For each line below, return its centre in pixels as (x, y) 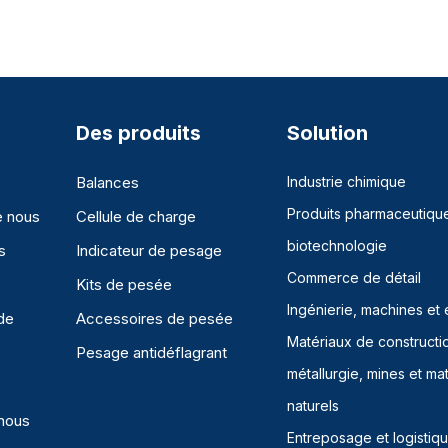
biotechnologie (336, 246)
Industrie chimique (346, 182)
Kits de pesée (124, 285)
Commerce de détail (353, 278)
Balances (107, 183)
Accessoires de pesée (154, 319)
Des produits (138, 133)
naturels (312, 406)
